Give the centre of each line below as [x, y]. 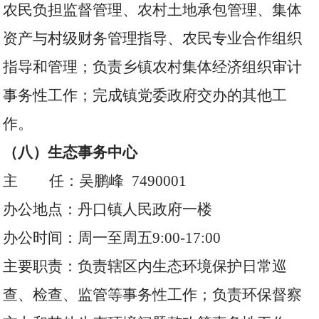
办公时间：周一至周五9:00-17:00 [112, 238]
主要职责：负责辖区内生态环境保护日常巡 [145, 266]
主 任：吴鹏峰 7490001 [95, 181]
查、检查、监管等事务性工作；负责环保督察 [153, 295]
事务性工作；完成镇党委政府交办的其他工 [145, 95]
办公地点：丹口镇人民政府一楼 [108, 209]
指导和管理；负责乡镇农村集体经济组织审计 [153, 67]
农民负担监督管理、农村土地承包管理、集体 [153, 10]
